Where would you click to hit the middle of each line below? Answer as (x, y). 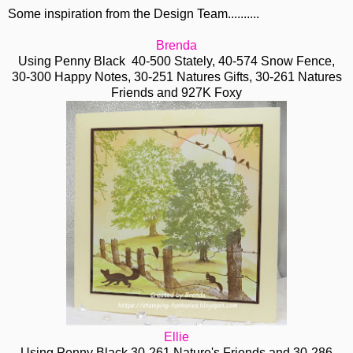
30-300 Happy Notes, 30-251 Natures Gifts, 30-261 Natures (176, 77)
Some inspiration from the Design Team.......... (134, 14)
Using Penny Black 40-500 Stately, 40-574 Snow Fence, (176, 61)
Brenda (176, 46)
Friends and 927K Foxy (176, 93)
